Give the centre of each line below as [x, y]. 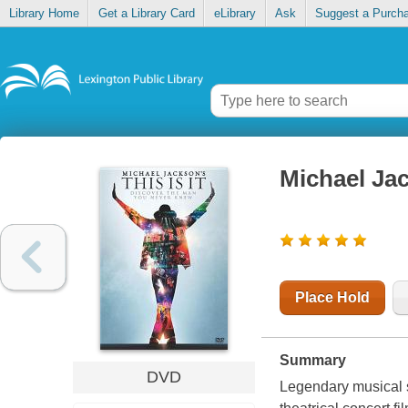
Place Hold [332, 298]
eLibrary [235, 14]
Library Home [44, 14]
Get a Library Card [146, 14]
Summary [312, 361]
